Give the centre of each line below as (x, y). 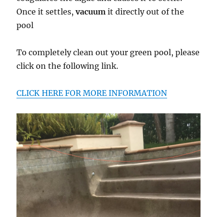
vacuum (91, 12)
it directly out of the (145, 12)
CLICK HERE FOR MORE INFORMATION (92, 93)
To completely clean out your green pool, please (108, 53)
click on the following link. (68, 66)
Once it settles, (46, 12)
